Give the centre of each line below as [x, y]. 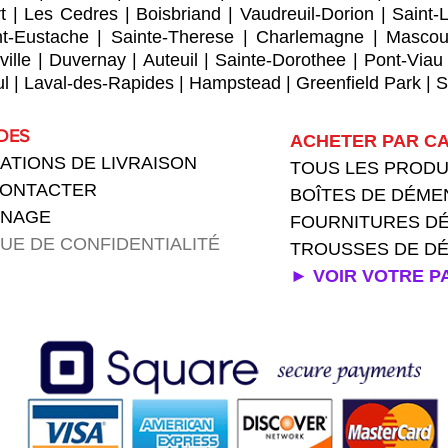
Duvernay [88, 60]
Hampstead [235, 83]
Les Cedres [71, 14]
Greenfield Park [358, 83]
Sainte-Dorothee [281, 60]
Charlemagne [310, 37]
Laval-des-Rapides [99, 83]
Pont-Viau [404, 60]
